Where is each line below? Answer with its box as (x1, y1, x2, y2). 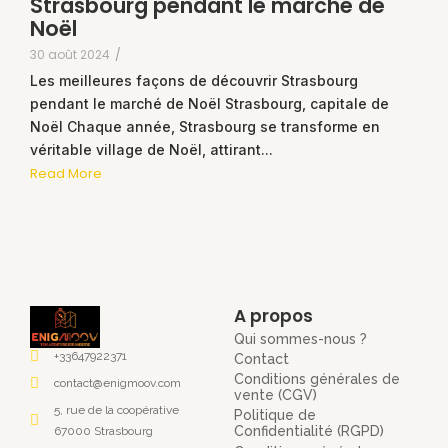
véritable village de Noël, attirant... (30, 140, 273, 158)
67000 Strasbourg (53, 423, 153, 438)
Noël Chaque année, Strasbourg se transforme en (30, 117, 380, 135)
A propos (234, 303, 313, 328)
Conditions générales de (234, 371, 400, 388)
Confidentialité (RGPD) (234, 423, 384, 440)
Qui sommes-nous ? (234, 330, 367, 347)
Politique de (234, 407, 316, 424)
